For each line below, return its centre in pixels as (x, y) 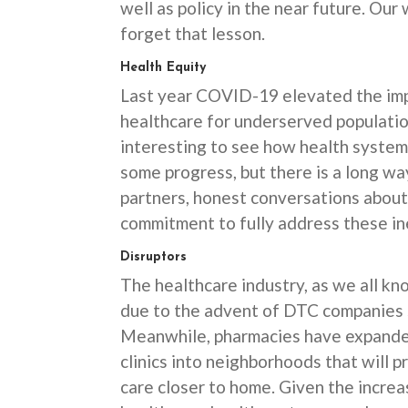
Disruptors (153, 257)
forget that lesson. (193, 33)
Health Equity (163, 68)
